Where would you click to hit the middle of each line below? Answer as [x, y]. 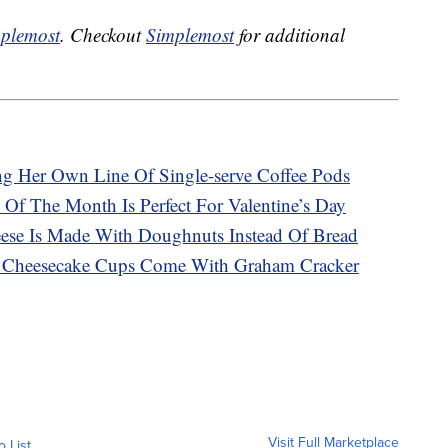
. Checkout [103, 35]
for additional [289, 35]
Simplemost [190, 35]
